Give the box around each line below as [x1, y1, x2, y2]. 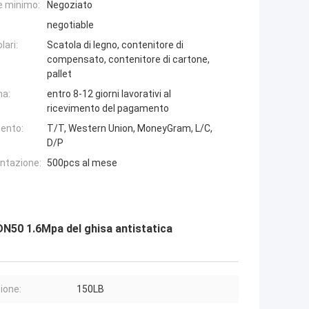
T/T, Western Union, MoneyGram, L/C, [47, 123, 212, 134]
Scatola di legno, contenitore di [47, 39, 183, 51]
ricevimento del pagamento [47, 103, 169, 114]
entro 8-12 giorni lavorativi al [47, 88, 171, 100]
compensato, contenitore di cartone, [47, 54, 210, 66]
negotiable [47, 19, 94, 31]
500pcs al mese [47, 157, 117, 169]
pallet [47, 68, 72, 80]
